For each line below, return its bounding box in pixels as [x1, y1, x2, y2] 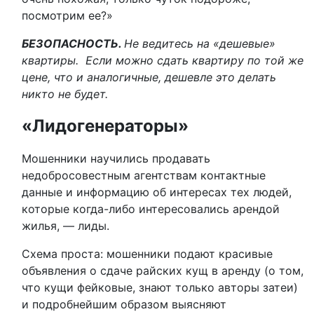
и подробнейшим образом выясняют [22, 297, 226, 311]
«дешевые [213, 36, 269, 50]
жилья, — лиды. [22, 219, 109, 233]
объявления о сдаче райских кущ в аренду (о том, [22, 264, 303, 278]
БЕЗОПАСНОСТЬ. [22, 36, 124, 50]
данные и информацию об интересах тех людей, [22, 185, 292, 199]
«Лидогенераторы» [22, 116, 189, 136]
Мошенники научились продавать [22, 151, 210, 165]
